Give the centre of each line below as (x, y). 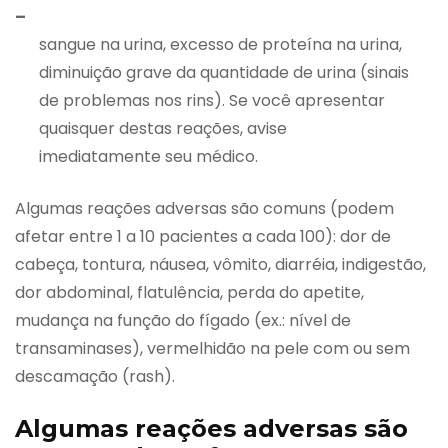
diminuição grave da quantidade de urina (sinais (224, 72)
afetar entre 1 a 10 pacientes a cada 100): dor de (203, 236)
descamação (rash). (95, 376)
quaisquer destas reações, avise (163, 128)
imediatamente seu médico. (148, 156)
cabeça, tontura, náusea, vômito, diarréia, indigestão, (220, 264)
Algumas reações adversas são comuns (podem (204, 208)
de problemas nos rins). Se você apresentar (212, 100)
